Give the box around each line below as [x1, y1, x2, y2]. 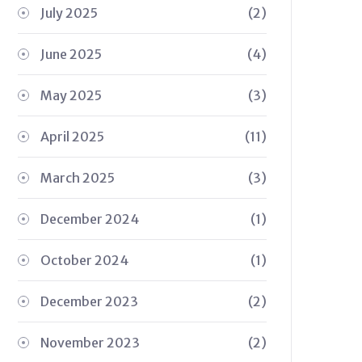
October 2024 [40, 252, 128, 268]
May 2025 [40, 87, 102, 103]
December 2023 [40, 293, 138, 309]
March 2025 [40, 170, 115, 186]
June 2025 [40, 46, 102, 62]
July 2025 [40, 5, 98, 21]
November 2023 [40, 335, 140, 351]
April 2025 [40, 128, 104, 145]
